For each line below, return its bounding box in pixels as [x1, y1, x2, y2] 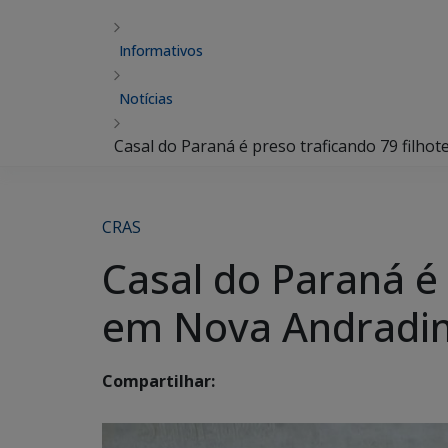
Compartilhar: [102, 370, 215, 393]
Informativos [119, 41, 203, 60]
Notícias [119, 89, 173, 108]
